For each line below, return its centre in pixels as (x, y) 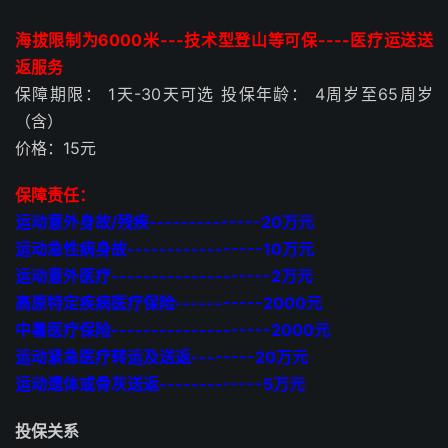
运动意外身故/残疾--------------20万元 (164, 221)
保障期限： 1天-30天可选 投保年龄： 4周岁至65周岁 (224, 93)
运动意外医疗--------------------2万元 (164, 275)
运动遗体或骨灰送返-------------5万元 (160, 383)
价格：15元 (55, 147)
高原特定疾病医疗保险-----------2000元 (168, 302)
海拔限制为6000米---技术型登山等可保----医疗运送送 (224, 39)
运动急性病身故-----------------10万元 (164, 248)
